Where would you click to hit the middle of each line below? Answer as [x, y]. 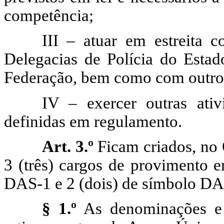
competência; [49, 15]
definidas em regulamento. [93, 121]
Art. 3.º [70, 146]
